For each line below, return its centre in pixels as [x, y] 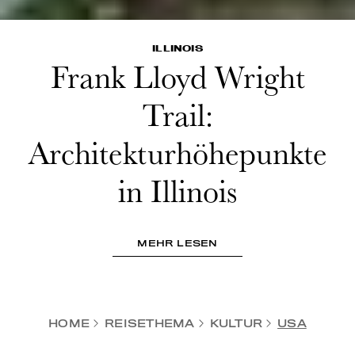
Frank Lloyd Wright [177, 76]
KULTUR [236, 324]
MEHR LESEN [177, 243]
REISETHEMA [150, 324]
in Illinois [177, 191]
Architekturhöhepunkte [177, 153]
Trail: [177, 115]
